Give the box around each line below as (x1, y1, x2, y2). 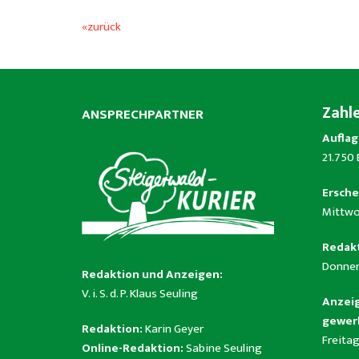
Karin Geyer (145, 318, 204, 339)
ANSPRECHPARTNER (82, 103, 204, 127)
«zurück (82, 17, 121, 38)
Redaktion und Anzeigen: (82, 264, 223, 284)
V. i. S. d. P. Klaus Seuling (82, 283, 198, 304)
